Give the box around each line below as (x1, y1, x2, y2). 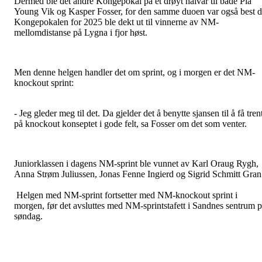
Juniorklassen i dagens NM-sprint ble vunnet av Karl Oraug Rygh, (14, 158, 258, 168)
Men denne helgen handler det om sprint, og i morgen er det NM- (14, 67, 255, 77)
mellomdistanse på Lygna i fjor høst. (14, 27, 147, 37)
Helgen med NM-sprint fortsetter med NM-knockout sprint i (14, 189, 237, 200)
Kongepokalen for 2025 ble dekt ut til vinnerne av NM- (14, 16, 219, 27)
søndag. (14, 211, 43, 221)
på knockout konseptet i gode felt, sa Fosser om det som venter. (14, 118, 247, 129)
